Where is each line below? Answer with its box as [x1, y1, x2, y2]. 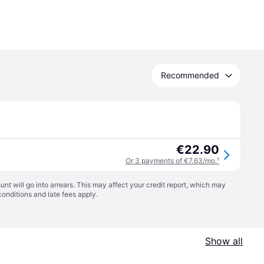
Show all [205, 235, 243, 247]
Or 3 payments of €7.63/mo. [126, 156, 217, 165]
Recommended [161, 70, 219, 80]
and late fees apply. [32, 190, 98, 199]
